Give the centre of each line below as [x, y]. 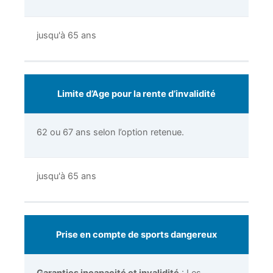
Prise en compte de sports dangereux [136, 234]
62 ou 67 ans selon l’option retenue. [110, 132]
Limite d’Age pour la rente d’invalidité [136, 94]
